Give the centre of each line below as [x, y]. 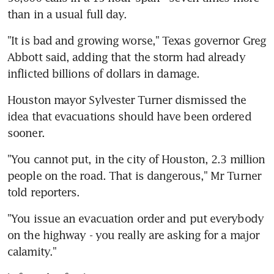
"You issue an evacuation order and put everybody [135, 218]
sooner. [26, 132]
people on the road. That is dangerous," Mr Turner [134, 175]
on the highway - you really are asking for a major [134, 235]
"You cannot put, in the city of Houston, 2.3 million [136, 159]
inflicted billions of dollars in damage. [104, 73]
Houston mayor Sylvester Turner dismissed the [127, 99]
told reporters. [44, 192]
